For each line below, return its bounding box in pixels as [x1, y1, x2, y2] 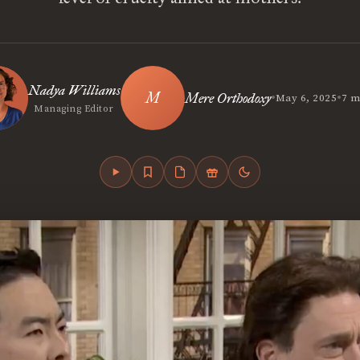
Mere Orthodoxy [184, 89, 271, 107]
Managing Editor [34, 103, 114, 115]
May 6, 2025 [275, 92, 337, 104]
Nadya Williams [27, 82, 121, 99]
